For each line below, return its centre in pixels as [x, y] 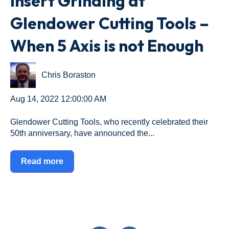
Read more [42, 161]
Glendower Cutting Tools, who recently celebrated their [109, 122]
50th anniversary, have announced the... [82, 133]
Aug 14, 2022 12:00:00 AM [58, 99]
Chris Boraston [69, 75]
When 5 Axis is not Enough [107, 45]
